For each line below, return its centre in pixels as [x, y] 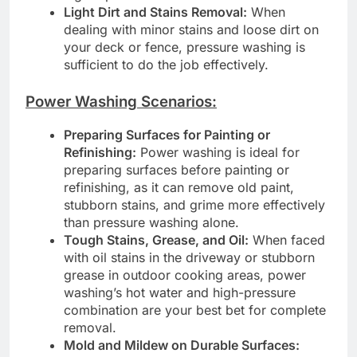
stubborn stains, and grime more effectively [194, 204]
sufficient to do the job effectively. [166, 64]
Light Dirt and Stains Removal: [155, 12]
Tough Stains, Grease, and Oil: [156, 239]
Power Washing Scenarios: [121, 101]
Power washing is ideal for [218, 152]
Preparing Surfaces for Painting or [167, 134]
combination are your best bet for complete [195, 310]
